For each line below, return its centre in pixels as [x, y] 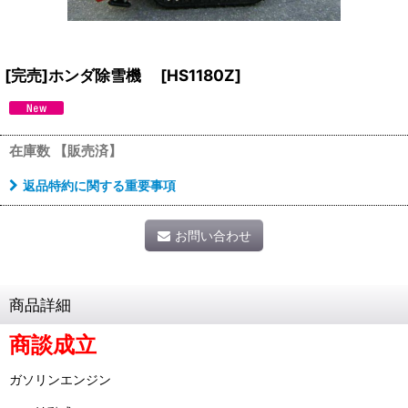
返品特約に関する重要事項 [99, 185]
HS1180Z [201, 75]
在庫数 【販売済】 [66, 151]
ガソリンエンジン [60, 380]
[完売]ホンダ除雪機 [81, 75]
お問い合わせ [213, 235]
